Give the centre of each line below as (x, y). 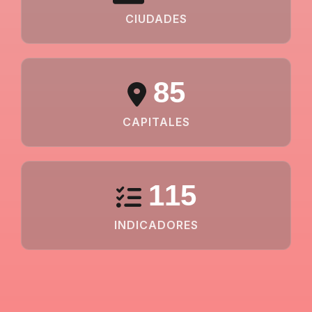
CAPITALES (156, 122)
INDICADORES (156, 225)
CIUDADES (156, 19)
